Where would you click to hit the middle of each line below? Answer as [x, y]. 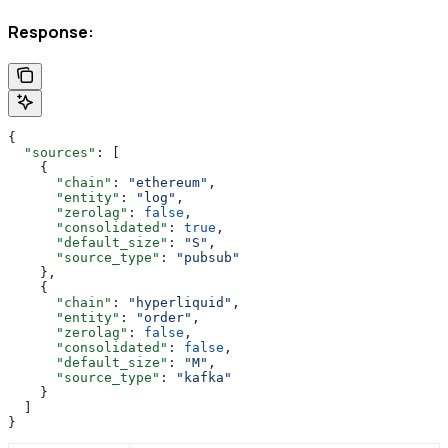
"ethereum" [168, 182]
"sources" [52, 152]
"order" [164, 317]
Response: [51, 31]
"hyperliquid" [180, 302]
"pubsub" [208, 257]
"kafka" [204, 377]
